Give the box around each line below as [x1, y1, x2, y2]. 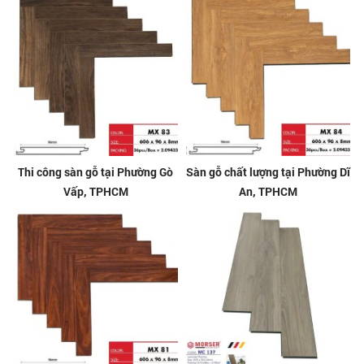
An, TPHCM [239, 183, 298, 199]
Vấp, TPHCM [63, 183, 128, 199]
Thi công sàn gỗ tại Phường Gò [18, 163, 174, 180]
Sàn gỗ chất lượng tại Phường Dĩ [186, 163, 351, 180]
